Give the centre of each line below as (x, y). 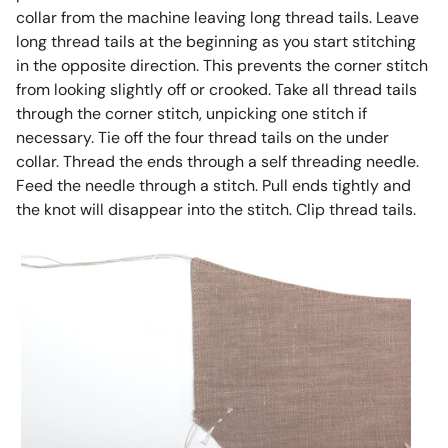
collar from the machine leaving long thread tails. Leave (217, 18)
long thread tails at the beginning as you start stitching (215, 42)
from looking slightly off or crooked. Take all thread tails (216, 90)
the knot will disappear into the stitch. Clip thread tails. (215, 210)
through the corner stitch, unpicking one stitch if (191, 114)
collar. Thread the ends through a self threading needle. (217, 162)
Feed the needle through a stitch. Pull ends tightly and (213, 186)
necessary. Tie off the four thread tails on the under (202, 138)
